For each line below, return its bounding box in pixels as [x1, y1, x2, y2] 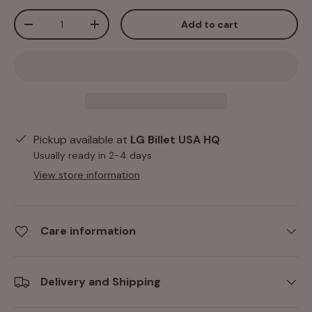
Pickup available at [33, 132, 130, 147]
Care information [40, 223, 136, 238]
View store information [33, 168, 140, 181]
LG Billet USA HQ [130, 132, 220, 147]
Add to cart [180, 17, 238, 31]
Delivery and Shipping [40, 274, 161, 289]
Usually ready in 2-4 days [33, 148, 152, 162]
